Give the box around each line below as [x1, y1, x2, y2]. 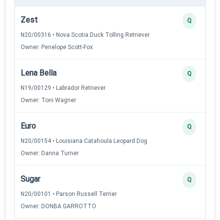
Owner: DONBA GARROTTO [21, 202, 96, 210]
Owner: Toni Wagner [21, 96, 76, 104]
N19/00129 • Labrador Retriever [21, 84, 106, 91]
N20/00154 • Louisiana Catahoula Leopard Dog [21, 137, 147, 144]
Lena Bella [21, 68, 56, 78]
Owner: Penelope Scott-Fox [21, 43, 93, 51]
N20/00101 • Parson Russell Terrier [21, 190, 117, 197]
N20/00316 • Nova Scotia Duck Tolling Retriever [21, 31, 150, 38]
